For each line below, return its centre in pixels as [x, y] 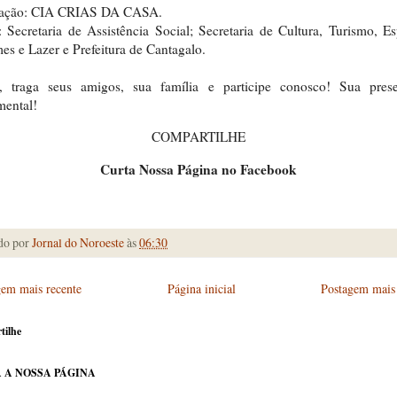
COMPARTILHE [198, 137]
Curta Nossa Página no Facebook [198, 169]
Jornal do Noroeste [78, 243]
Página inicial [201, 289]
